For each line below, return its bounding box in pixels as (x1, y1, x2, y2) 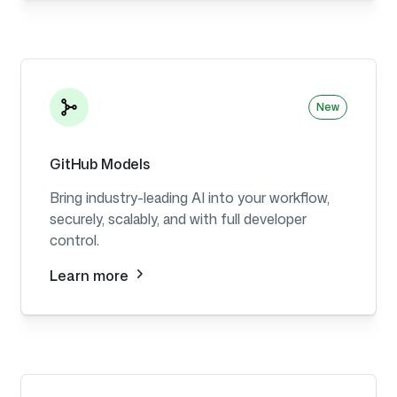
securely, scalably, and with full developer (50, 209, 307, 230)
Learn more (50, 266, 132, 286)
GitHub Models (50, 154, 150, 175)
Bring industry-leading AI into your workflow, (50, 188, 330, 208)
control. (50, 230, 99, 251)
